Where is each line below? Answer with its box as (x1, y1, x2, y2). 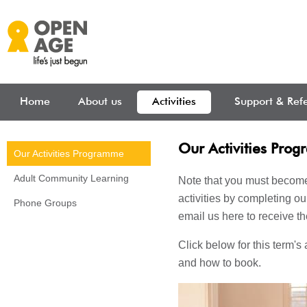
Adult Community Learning (14, 173, 129, 184)
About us (78, 97, 122, 108)
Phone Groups (14, 197, 77, 208)
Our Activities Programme (14, 148, 124, 159)
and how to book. (178, 257, 264, 269)
